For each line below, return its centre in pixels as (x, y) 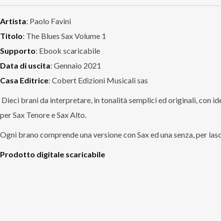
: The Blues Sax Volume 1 (64, 36)
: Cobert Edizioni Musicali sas (98, 80)
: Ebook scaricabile (68, 51)
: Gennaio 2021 (76, 65)
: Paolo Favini (49, 21)
